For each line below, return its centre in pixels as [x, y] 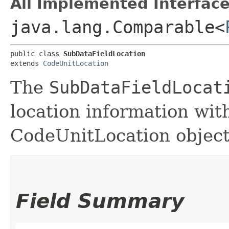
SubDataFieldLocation [104, 53]
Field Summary [100, 201]
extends [27, 63]
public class [37, 53]
